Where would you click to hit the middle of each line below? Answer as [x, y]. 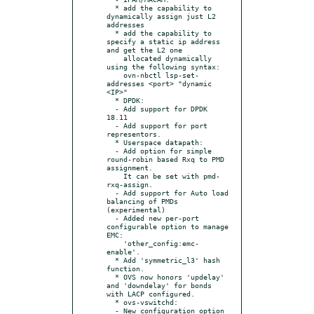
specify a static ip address [163, 41]
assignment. [130, 167]
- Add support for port [111, 125]
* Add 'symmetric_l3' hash [111, 260]
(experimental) [136, 209]
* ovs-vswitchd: [111, 302]
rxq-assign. [130, 184]
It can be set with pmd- [115, 176]
